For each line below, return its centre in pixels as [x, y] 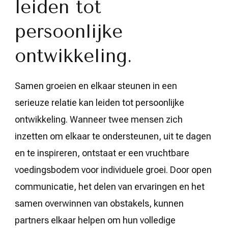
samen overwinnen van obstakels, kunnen [99, 203]
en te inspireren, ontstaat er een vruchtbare [102, 153]
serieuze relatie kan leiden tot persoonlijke [99, 102]
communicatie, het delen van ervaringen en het [110, 186]
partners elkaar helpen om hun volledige [95, 220]
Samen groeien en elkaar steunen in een [96, 85]
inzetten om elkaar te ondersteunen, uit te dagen [113, 136]
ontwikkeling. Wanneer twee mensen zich [99, 119]
